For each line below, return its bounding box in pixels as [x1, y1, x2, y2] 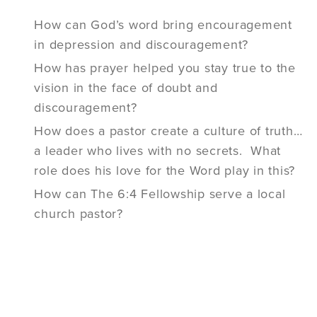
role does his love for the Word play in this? [34, 163, 299, 179]
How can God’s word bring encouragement [34, 17, 292, 33]
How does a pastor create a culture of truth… [34, 123, 303, 139]
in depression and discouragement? [34, 37, 249, 53]
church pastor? [34, 206, 123, 222]
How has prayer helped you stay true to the [34, 60, 296, 76]
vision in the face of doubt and [34, 80, 218, 96]
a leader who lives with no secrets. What [34, 143, 282, 159]
